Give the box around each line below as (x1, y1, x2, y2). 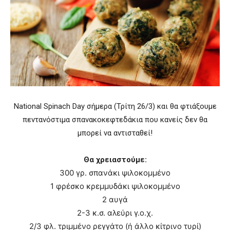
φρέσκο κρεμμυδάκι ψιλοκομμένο (55, 181, 180, 191)
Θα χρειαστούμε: (83, 155, 147, 165)
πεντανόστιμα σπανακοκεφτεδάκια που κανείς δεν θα (23, 115, 207, 125)
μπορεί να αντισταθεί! (78, 128, 152, 138)
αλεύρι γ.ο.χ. (107, 208, 153, 218)
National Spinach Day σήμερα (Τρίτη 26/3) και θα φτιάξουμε (13, 102, 217, 111)
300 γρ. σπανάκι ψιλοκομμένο (60, 168, 170, 178)
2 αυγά (102, 195, 128, 205)
